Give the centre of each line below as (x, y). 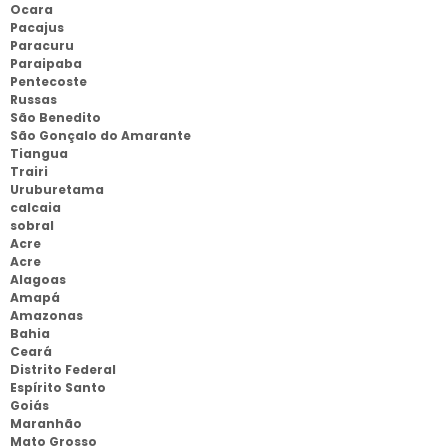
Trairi (29, 171)
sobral (32, 225)
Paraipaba (46, 63)
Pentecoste (48, 81)
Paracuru (42, 45)
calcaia (35, 207)
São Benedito (55, 117)
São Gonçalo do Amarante (100, 135)
